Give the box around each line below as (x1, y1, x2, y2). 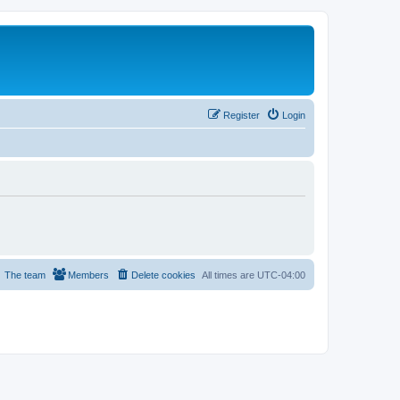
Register (223, 109, 260, 121)
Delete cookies (131, 269, 196, 280)
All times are (202, 269, 257, 280)
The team (4, 269, 46, 280)
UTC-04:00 (257, 269, 305, 280)
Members (68, 269, 109, 280)
